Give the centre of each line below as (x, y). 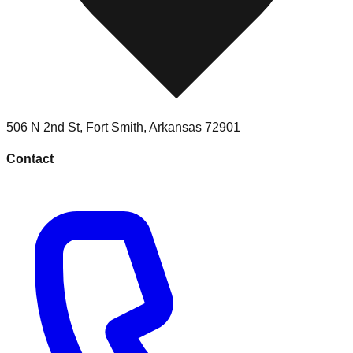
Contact (30, 158)
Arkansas (175, 128)
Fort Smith (115, 128)
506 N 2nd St (43, 128)
